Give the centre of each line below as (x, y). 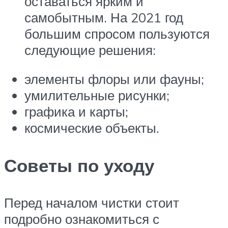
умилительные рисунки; (97, 95)
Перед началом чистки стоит (92, 202)
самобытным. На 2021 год (104, 17)
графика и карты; (76, 112)
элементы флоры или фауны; (114, 79)
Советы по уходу (79, 165)
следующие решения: (90, 50)
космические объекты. (92, 128)
